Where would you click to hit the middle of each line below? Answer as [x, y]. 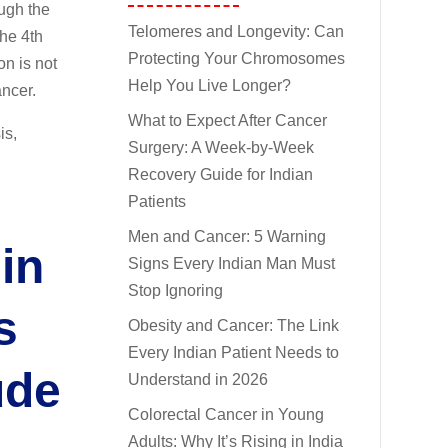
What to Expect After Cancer [228, 120]
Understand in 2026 [198, 379]
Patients [157, 201]
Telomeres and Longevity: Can [236, 31]
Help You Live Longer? [210, 85]
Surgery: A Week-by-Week [221, 147]
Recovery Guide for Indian [221, 174]
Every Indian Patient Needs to [234, 352]
